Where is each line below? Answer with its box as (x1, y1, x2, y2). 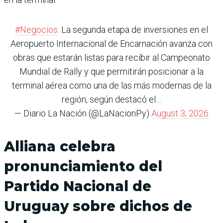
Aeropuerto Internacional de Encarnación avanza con (10, 38, 213, 49)
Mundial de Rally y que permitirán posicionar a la (19, 66, 204, 77)
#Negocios (15, 24, 58, 35)
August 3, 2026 (151, 108, 209, 119)
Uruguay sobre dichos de (4, 198, 192, 215)
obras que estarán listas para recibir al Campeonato (13, 52, 210, 63)
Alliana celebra (4, 138, 115, 155)
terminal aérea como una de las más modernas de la (11, 80, 212, 91)
